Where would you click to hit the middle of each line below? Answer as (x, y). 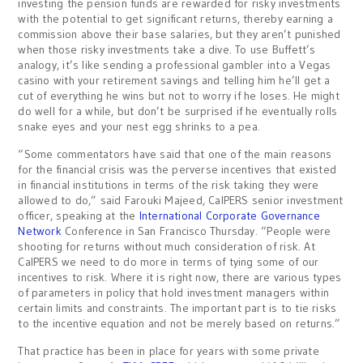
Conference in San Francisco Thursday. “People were (196, 231)
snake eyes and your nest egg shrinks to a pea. (139, 126)
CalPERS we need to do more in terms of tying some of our (169, 262)
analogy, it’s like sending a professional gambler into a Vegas (175, 65)
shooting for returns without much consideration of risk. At (167, 246)
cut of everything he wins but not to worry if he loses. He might (179, 96)
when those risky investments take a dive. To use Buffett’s (167, 49)
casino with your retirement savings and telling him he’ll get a (174, 80)
